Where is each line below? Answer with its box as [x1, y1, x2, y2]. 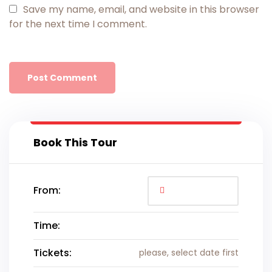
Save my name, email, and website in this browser [23, 2, 260, 16]
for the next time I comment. [9, 16, 147, 31]
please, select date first [139, 246, 239, 259]
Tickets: [33, 245, 72, 260]
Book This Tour [33, 134, 117, 150]
